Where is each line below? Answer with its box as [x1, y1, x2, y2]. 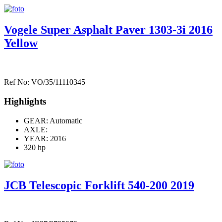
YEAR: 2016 [24, 134, 66, 143]
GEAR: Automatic [24, 116, 82, 125]
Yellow [4, 37, 38, 50]
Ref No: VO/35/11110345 [4, 78, 85, 87]
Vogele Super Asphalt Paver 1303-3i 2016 [4, 23, 213, 37]
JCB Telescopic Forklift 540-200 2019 [4, 178, 194, 192]
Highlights [4, 96, 46, 107]
